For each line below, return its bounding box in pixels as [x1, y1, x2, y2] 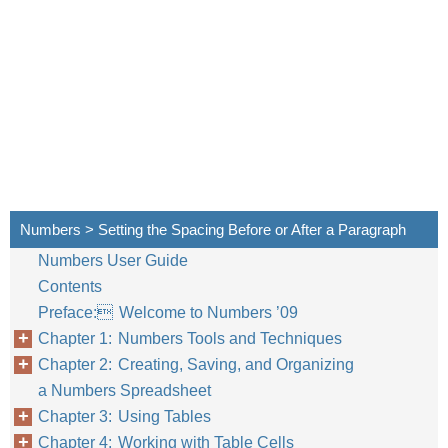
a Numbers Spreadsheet [38, 382, 211, 399]
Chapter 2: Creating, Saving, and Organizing [38, 356, 354, 373]
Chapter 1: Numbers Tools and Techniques [38, 330, 342, 347]
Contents [38, 278, 102, 295]
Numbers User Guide [38, 252, 188, 269]
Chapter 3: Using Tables [38, 408, 211, 425]
